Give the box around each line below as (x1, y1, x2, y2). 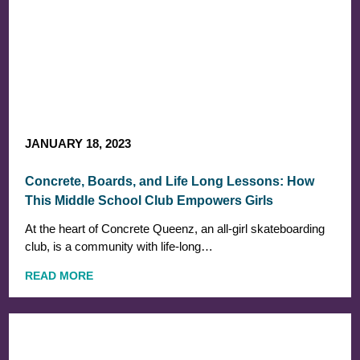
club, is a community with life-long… (25, 239, 214, 253)
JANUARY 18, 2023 (25, 136, 132, 150)
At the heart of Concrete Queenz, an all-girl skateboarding (25, 221, 325, 235)
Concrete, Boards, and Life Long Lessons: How (25, 174, 315, 188)
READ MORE (25, 268, 94, 282)
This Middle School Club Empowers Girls (25, 193, 274, 207)
